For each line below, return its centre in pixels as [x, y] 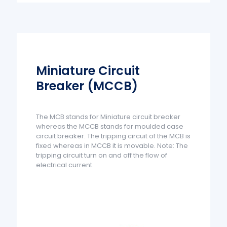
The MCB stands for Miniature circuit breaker [108, 117]
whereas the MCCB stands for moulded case [110, 126]
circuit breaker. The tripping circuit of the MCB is [113, 136]
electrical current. [65, 165]
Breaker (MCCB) [87, 86]
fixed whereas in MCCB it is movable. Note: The [112, 145]
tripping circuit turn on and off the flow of [102, 155]
